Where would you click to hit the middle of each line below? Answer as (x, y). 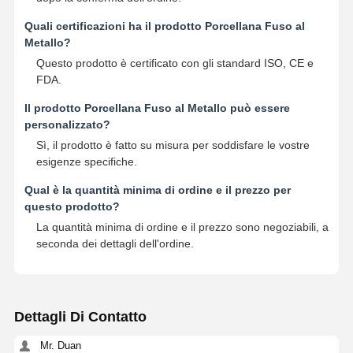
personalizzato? (67, 124)
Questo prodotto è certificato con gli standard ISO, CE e (175, 63)
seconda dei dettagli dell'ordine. (115, 243)
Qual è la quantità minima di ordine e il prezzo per (157, 190)
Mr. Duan (60, 345)
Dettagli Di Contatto (80, 317)
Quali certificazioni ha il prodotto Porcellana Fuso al (164, 26)
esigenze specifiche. (86, 161)
